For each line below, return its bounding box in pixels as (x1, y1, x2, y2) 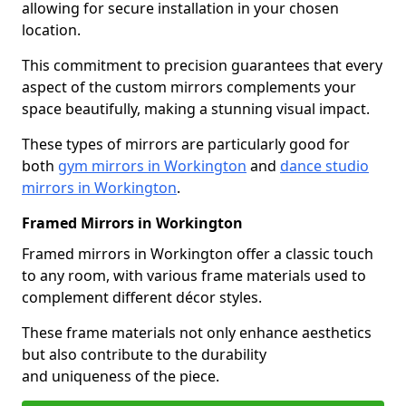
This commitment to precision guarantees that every (22, 55, 382, 75)
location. (22, 20, 81, 40)
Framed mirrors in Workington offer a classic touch (22, 244, 373, 264)
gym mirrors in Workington (58, 156, 246, 176)
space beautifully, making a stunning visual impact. (22, 99, 370, 119)
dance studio (280, 156, 369, 176)
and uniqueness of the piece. (22, 366, 219, 386)
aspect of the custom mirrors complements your (22, 77, 356, 97)
